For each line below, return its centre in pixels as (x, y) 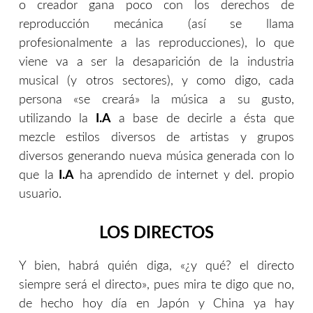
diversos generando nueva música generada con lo (156, 157)
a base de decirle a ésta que (203, 119)
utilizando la (58, 119)
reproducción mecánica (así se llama (156, 25)
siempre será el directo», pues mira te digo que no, (156, 285)
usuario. (40, 195)
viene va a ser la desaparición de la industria (156, 63)
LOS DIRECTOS (156, 234)
